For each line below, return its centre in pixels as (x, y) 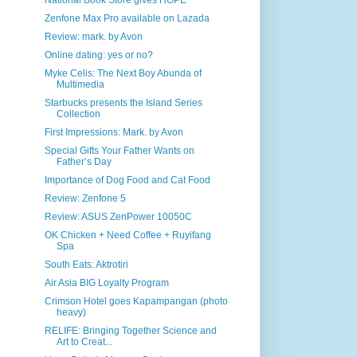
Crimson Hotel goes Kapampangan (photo (136, 301)
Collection (78, 114)
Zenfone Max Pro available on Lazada (127, 18)
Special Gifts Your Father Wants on (119, 151)
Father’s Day (84, 162)
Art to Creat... (84, 342)
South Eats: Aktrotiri (86, 265)
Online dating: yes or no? (98, 55)
